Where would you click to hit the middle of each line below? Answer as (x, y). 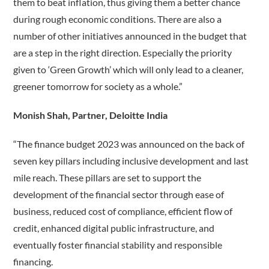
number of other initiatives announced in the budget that (130, 36)
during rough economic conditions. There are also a (118, 19)
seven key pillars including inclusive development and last (131, 161)
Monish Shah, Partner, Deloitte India (91, 115)
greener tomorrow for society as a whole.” (98, 86)
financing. (33, 262)
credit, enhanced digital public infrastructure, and (114, 228)
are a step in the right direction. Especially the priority (123, 53)
